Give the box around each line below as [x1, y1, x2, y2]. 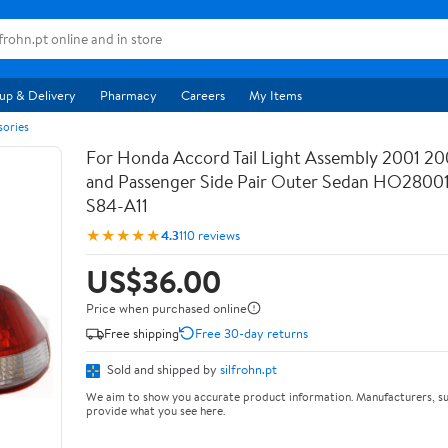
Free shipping [104, 323, 179, 342]
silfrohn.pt [220, 360, 277, 378]
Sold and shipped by [104, 360, 220, 378]
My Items [249, 86, 302, 104]
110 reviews [179, 225, 240, 244]
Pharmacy [100, 86, 157, 104]
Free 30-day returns [195, 323, 308, 342]
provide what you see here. [86, 401, 225, 419]
